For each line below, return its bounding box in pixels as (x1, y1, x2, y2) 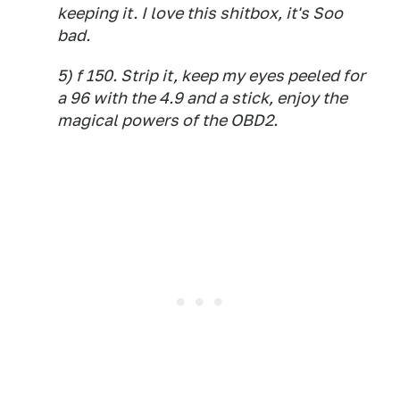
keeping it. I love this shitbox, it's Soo (57, 3, 343, 22)
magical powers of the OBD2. (57, 110, 278, 129)
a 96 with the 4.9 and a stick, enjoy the (57, 87, 347, 107)
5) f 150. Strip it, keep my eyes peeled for (57, 65, 365, 85)
